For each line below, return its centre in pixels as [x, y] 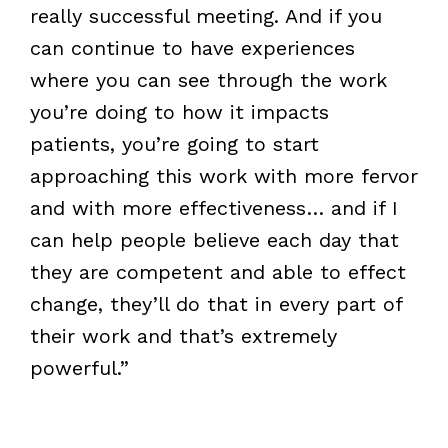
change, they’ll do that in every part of [215, 303]
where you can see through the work [208, 79]
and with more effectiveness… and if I [213, 207]
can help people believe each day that [214, 239]
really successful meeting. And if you [205, 15]
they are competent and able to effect [217, 271]
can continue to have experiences [192, 47]
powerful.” [79, 367]
